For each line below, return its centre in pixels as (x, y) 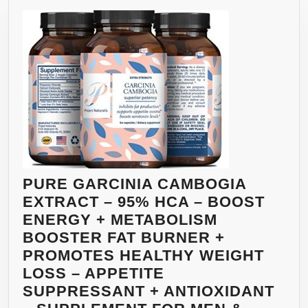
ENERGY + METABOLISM (120, 219)
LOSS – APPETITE (93, 273)
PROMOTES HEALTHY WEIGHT (143, 255)
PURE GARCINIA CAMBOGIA (134, 184)
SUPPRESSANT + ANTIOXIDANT (148, 291)
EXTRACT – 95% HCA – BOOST (144, 201)
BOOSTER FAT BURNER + (124, 237)
